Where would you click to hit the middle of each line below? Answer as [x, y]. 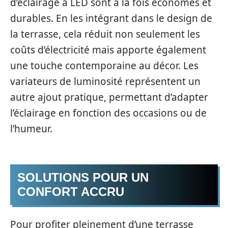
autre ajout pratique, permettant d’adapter [109, 97]
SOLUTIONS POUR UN [83, 177]
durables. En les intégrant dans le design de [111, 18]
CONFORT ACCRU [71, 192]
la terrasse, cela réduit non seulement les [105, 34]
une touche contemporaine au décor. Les [104, 65]
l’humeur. [31, 129]
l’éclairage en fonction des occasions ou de [108, 113]
